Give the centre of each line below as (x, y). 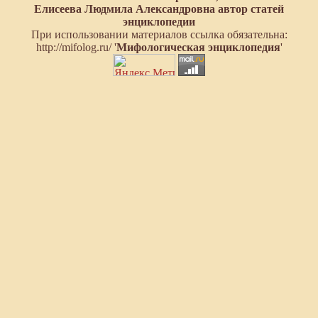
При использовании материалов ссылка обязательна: (159, 35)
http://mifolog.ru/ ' (76, 48)
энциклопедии (159, 22)
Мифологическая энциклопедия (198, 48)
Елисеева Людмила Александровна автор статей (159, 9)
